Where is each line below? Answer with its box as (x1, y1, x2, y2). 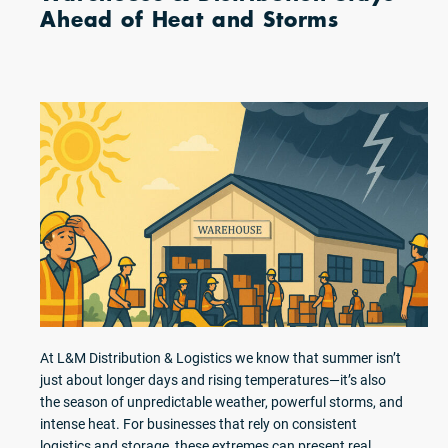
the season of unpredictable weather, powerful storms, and (40, 394, 403, 410)
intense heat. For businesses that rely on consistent (40, 416, 357, 432)
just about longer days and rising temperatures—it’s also (40, 372, 386, 388)
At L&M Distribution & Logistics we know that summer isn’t (40, 350, 401, 366)
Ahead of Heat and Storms (40, 6, 340, 32)
